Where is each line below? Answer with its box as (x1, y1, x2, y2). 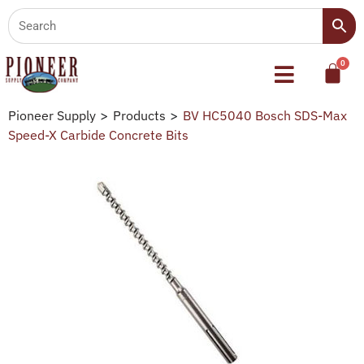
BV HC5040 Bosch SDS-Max (183, 106, 347, 123)
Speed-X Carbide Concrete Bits (8, 126, 188, 143)
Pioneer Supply (8, 106, 96, 123)
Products (113, 106, 166, 123)
